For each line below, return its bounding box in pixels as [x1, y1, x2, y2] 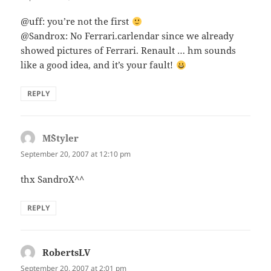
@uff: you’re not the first [21, 15, 132, 28]
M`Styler [42, 132, 79, 145]
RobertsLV [42, 246, 91, 258]
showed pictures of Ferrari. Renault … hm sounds [21, 44, 237, 57]
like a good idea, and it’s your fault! [21, 59, 176, 71]
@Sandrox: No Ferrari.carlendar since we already [21, 30, 234, 42]
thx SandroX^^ [21, 172, 85, 185]
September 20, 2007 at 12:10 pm [21, 149, 131, 160]
